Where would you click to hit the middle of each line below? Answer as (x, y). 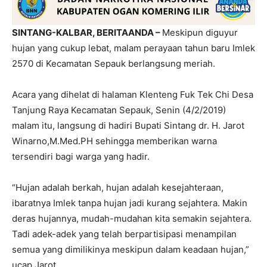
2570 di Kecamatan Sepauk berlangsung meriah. (114, 63)
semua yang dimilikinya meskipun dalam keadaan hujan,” (131, 249)
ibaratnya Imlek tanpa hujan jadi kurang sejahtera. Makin (130, 203)
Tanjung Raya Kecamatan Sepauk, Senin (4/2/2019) (119, 110)
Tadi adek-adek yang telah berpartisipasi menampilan (124, 234)
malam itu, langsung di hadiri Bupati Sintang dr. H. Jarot (128, 125)
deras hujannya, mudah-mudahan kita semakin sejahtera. (132, 218)
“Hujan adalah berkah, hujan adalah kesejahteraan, (118, 187)
